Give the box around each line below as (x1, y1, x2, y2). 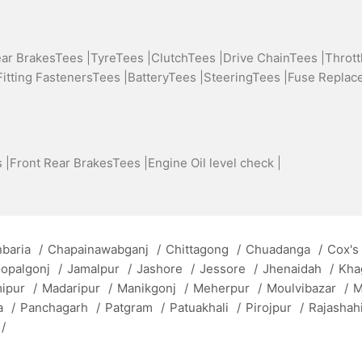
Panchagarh (20, 299, 91, 315)
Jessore (200, 260, 249, 276)
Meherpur (193, 280, 253, 296)
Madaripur (42, 280, 103, 296)
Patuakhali (170, 299, 232, 315)
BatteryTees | (128, 69, 204, 86)
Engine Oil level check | (148, 155, 281, 171)
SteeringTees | (204, 69, 288, 86)
